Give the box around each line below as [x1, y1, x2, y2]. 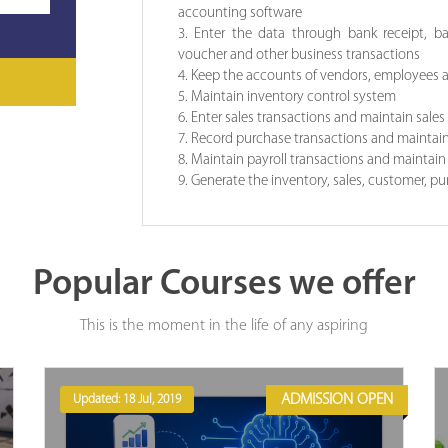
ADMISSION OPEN [281, 391, 393, 408]
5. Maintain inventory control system [177, 89, 396, 105]
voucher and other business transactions [177, 47, 420, 63]
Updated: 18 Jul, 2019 [73, 392, 181, 406]
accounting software [177, 5, 302, 21]
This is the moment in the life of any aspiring [80, 317, 368, 334]
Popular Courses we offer [32, 266, 416, 303]
